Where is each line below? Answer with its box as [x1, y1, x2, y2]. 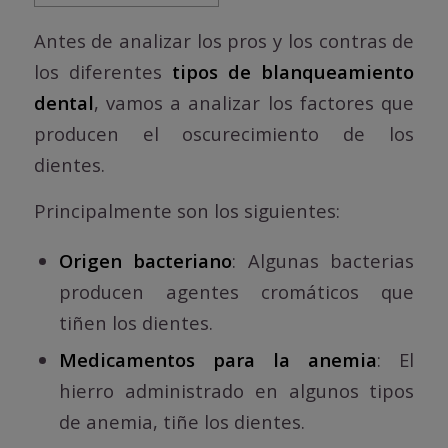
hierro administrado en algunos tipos [58, 377, 415, 403]
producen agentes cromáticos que [58, 278, 415, 304]
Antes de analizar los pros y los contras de [33, 27, 415, 53]
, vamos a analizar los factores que [93, 89, 415, 115]
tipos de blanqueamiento [172, 58, 415, 84]
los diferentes [33, 58, 172, 84]
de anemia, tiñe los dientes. [58, 408, 305, 434]
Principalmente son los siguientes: [33, 198, 340, 224]
